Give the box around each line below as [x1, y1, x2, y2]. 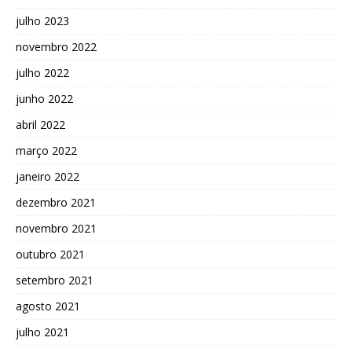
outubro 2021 [16, 246, 85, 262]
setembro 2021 [16, 272, 93, 288]
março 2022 [16, 142, 77, 158]
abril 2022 [16, 116, 65, 132]
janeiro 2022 [16, 168, 79, 184]
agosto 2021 [16, 298, 80, 313]
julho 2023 [16, 13, 69, 28]
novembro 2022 [16, 38, 97, 54]
